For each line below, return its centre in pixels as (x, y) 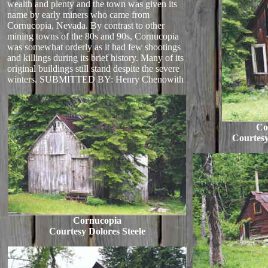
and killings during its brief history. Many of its (95, 58)
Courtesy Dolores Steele (97, 231)
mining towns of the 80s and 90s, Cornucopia (93, 36)
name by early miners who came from (78, 15)
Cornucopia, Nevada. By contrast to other (86, 25)
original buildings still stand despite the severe (93, 68)
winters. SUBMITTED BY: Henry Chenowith (95, 79)
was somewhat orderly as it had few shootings (94, 47)
